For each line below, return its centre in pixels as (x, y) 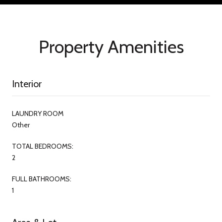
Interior (27, 83)
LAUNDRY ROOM (38, 113)
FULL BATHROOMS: (42, 179)
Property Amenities (111, 46)
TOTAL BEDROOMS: (43, 146)
